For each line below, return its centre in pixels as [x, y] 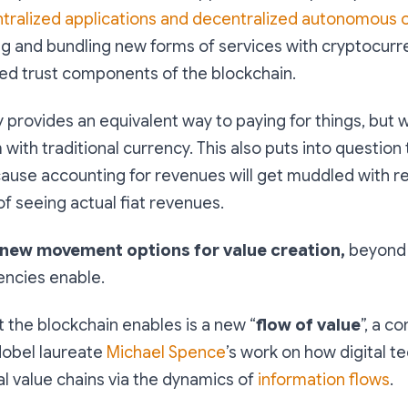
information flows [324, 379]
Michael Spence [166, 352]
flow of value [308, 325]
